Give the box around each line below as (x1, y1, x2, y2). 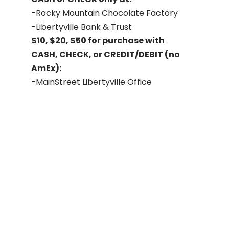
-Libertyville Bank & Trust (31, 20, 132, 33)
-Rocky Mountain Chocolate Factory (31, 7, 178, 19)
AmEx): (31, 62, 61, 74)
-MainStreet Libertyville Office (31, 76, 152, 88)
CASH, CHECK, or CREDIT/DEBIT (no (31, 48, 180, 60)
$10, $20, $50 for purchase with (31, 34, 165, 47)
